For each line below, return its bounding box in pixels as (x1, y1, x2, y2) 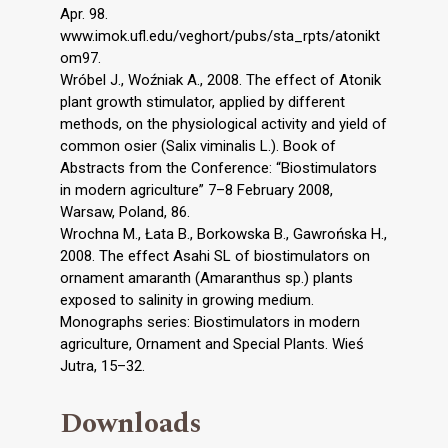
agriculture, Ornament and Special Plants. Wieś (60, 334, 364, 353)
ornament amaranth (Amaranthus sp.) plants (60, 268, 353, 287)
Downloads (60, 401, 202, 445)
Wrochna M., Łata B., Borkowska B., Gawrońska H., (60, 224, 387, 243)
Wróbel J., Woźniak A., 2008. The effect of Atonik (60, 70, 381, 89)
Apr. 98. (60, 4, 108, 23)
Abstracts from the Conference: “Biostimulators (60, 158, 377, 177)
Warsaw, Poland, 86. (60, 202, 190, 221)
